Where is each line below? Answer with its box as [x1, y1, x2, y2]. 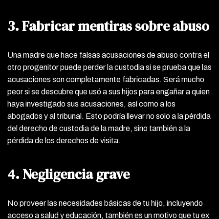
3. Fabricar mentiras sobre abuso [7, 16, 209, 35]
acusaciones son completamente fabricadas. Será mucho [7, 75, 204, 84]
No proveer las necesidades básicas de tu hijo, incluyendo [7, 198, 203, 207]
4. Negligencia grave [7, 164, 130, 183]
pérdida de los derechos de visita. [7, 136, 121, 145]
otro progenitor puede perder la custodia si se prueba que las [7, 63, 212, 71]
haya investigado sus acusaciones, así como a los [7, 99, 175, 108]
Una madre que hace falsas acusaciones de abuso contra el [7, 50, 209, 59]
